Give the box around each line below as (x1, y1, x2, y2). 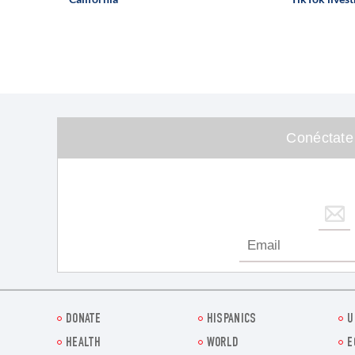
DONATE (66, 313, 101, 327)
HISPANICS (206, 313, 257, 327)
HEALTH (66, 337, 101, 351)
